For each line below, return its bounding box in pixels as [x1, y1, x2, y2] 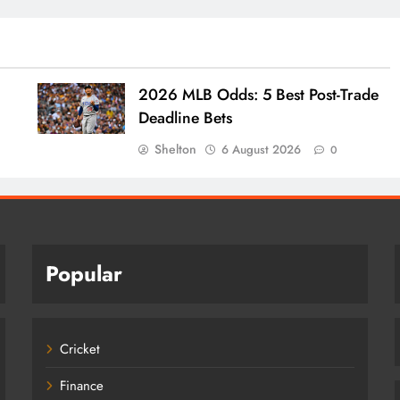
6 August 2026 [221, 141, 302, 159]
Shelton [154, 140, 197, 159]
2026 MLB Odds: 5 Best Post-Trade [138, 83, 379, 107]
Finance [60, 376, 104, 396]
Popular [46, 258, 123, 290]
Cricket [60, 339, 101, 360]
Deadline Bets [138, 106, 233, 130]
